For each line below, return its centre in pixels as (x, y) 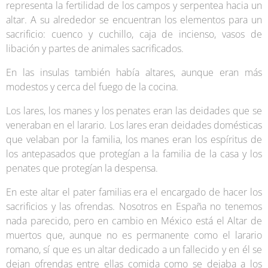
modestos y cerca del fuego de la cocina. (93, 87)
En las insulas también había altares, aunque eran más (134, 72)
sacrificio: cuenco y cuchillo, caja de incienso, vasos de (134, 34)
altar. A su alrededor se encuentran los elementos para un (134, 20)
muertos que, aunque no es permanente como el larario (134, 235)
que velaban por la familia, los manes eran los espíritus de (134, 139)
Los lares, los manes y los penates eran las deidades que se (134, 111)
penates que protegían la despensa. (83, 168)
